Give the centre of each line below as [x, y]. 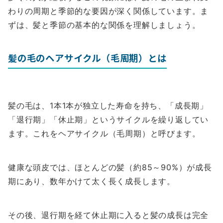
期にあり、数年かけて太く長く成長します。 [92, 181]
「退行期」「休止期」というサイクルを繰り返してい [109, 120]
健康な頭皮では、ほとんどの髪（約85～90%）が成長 [110, 167]
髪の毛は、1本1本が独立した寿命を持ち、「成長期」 [108, 106]
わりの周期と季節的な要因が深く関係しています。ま [109, 11]
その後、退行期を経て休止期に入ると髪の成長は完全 [109, 215]
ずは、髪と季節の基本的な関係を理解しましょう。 [104, 25]
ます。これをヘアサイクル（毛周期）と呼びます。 [104, 134]
